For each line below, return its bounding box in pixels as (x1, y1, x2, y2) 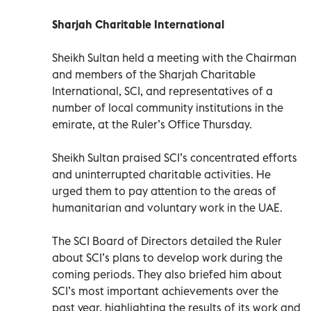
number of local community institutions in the (52, 100, 283, 115)
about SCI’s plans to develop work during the (52, 250, 283, 264)
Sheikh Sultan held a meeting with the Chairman (52, 50, 296, 65)
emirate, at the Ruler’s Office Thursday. (52, 117, 252, 131)
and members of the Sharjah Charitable (52, 67, 255, 81)
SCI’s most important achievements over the (52, 283, 278, 298)
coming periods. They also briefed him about (52, 267, 282, 281)
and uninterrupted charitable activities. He (52, 167, 271, 181)
